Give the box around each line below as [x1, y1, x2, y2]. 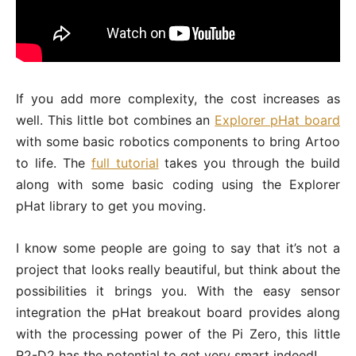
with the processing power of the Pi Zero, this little [16, 326, 340, 342]
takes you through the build [158, 155, 341, 171]
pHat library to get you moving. [16, 198, 206, 214]
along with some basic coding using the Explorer [16, 176, 340, 192]
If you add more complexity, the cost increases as [16, 91, 340, 106]
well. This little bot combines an [16, 112, 215, 128]
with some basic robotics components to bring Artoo [16, 133, 340, 149]
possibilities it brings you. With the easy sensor [16, 283, 340, 299]
